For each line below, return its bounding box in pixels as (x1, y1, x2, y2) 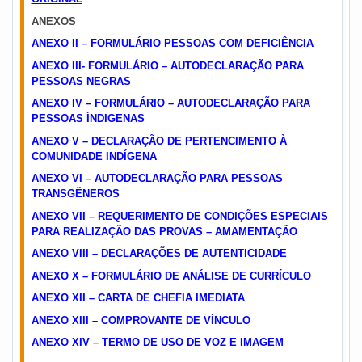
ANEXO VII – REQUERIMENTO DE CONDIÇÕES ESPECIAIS (31, 209, 328, 222)
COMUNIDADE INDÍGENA (31, 149, 157, 162)
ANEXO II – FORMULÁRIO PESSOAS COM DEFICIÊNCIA (31, 37, 314, 50)
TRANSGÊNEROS (31, 187, 120, 200)
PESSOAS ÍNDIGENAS (31, 112, 145, 125)
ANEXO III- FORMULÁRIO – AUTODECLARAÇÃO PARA (31, 59, 304, 72)
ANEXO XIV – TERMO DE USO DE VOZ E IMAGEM (31, 336, 284, 349)
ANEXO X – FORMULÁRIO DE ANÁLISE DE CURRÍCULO (31, 269, 311, 282)
